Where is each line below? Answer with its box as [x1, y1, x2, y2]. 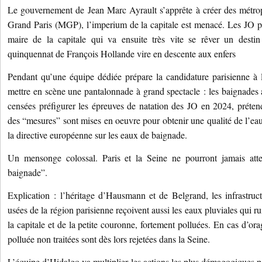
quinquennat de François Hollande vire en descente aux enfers [8, 47, 236, 60]
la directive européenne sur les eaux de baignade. [8, 129, 187, 141]
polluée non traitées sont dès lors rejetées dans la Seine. [8, 233, 210, 245]
